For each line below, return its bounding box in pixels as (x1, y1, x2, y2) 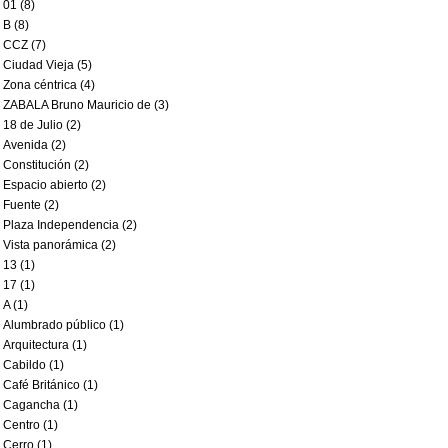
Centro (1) (3, 418, 58, 432)
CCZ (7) (3, 38, 46, 52)
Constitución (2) (3, 158, 89, 172)
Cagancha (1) (3, 398, 78, 412)
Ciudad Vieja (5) (3, 58, 92, 72)
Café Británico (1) (3, 378, 98, 392)
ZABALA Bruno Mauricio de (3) (3, 98, 169, 112)
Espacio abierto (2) (3, 178, 106, 192)
